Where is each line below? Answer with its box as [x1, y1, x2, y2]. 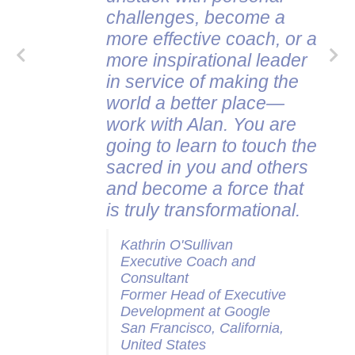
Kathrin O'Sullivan [120, 237, 234, 253]
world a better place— [106, 93, 285, 113]
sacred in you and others [106, 157, 309, 177]
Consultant [120, 270, 189, 286]
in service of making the [106, 71, 300, 92]
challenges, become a [106, 7, 286, 28]
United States [120, 337, 207, 353]
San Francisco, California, [120, 320, 284, 336]
